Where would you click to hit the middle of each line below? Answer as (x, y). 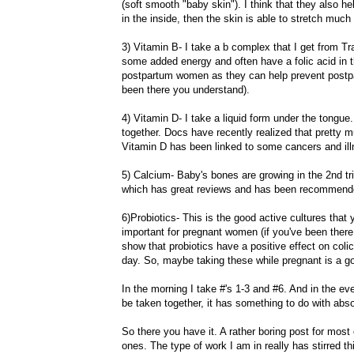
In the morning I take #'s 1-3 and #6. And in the (230, 288)
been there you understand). (186, 89)
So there (143, 331)
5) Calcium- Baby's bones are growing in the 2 (226, 175)
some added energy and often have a (208, 61)
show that (145, 246)
